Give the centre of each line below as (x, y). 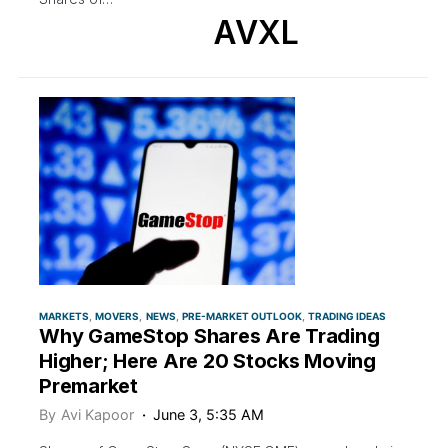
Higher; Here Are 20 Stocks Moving (207, 361)
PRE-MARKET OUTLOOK (241, 316)
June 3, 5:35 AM (209, 415)
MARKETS (64, 316)
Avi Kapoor (97, 415)
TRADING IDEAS (347, 316)
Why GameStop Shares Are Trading (209, 336)
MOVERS (117, 316)
